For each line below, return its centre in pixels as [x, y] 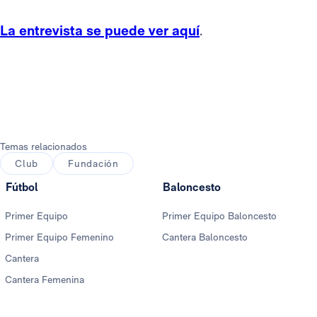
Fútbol [22, 188]
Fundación [93, 164]
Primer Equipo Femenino [59, 237]
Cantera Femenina [45, 280]
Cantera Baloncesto [205, 237]
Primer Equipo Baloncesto [219, 216]
